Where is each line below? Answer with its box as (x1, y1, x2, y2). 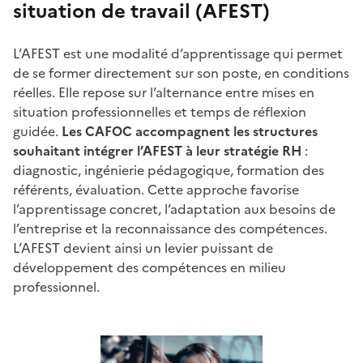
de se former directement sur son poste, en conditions (13, 63, 349, 83)
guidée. (13, 122, 62, 142)
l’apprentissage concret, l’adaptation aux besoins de (13, 199, 335, 220)
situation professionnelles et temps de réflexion (13, 102, 306, 122)
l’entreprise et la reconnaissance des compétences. (13, 219, 327, 239)
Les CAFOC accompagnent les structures (62, 122, 318, 142)
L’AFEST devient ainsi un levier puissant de (13, 238, 273, 258)
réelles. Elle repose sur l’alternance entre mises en (13, 83, 314, 103)
